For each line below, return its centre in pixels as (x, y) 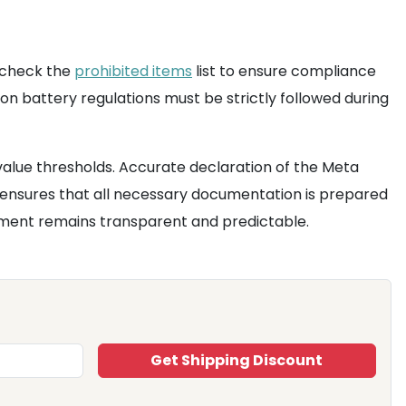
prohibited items (133, 71)
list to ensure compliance (284, 71)
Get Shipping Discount (237, 360)
